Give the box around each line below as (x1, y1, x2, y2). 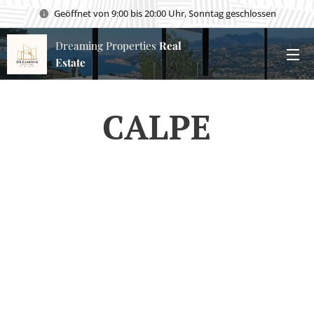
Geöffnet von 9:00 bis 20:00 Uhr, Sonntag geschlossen (53, 6, 276, 20)
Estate (55, 55, 88, 69)
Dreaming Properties (55, 38, 156, 53)
